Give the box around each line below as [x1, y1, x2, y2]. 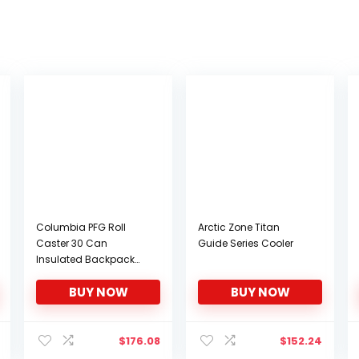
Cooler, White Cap [35, 268, 123, 282]
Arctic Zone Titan [198, 220, 280, 234]
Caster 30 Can [35, 236, 107, 250]
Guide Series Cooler [198, 236, 294, 250]
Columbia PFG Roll [35, 220, 126, 234]
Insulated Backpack [35, 252, 135, 266]
